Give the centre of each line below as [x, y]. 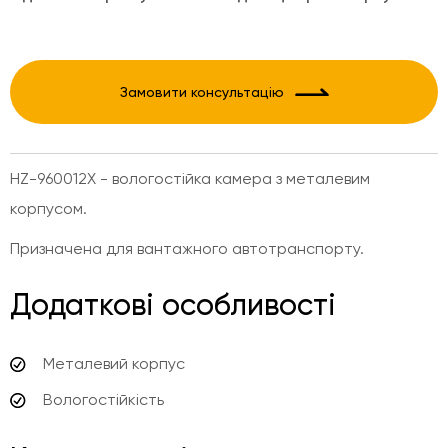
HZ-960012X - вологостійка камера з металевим [190, 178]
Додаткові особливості [173, 304]
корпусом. [48, 208]
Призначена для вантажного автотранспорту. [187, 248]
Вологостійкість [103, 399]
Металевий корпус [114, 363]
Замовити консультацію [201, 92]
